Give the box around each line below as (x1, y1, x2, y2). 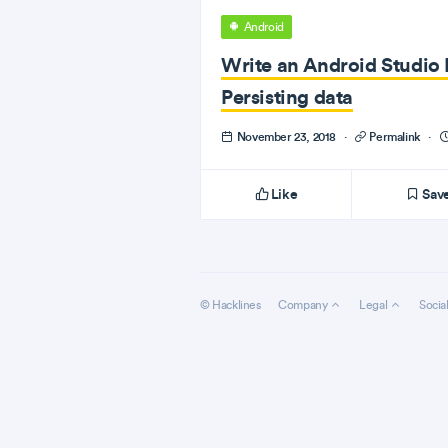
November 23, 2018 (234, 129, 339, 144)
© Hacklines (200, 297, 261, 312)
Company (278, 297, 331, 312)
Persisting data (221, 84, 353, 109)
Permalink (366, 129, 424, 144)
